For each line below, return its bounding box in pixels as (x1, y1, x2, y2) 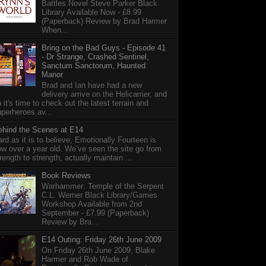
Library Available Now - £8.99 (42, 8, 142, 17)
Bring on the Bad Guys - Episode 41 (42, 43, 166, 53)
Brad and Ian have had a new (42, 80, 142, 90)
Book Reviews (42, 171, 91, 180)
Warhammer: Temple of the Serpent (42, 182, 164, 191)
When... (42, 26, 69, 35)
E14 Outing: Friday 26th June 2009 (42, 235, 162, 245)
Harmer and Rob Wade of (42, 254, 129, 264)
